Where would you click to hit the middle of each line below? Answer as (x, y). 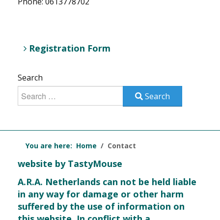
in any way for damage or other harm (101, 194)
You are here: (51, 146)
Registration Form (70, 48)
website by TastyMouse (70, 164)
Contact (122, 146)
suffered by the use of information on (101, 206)
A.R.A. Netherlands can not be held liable (107, 182)
